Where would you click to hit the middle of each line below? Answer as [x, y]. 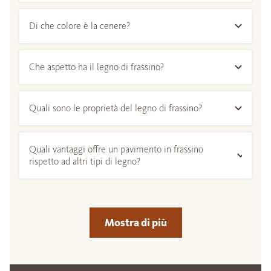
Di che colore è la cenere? [80, 25]
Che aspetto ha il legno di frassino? [96, 67]
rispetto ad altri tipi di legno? [85, 161]
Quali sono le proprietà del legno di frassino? [116, 108]
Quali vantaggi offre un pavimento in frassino [116, 149]
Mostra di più [135, 222]
